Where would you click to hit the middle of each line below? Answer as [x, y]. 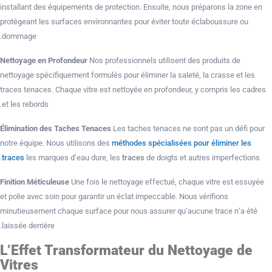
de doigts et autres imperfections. [203, 158]
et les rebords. [25, 104]
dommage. [19, 36]
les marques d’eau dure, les [73, 158]
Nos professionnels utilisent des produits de [164, 60]
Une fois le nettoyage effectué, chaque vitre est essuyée [167, 182]
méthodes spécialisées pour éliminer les [182, 143]
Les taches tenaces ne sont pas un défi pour [188, 128]
